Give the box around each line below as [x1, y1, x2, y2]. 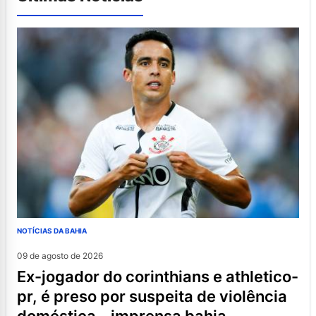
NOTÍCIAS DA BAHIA [17, 226, 87, 236]
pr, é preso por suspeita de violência [17, 287, 287, 306]
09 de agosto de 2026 [17, 250, 103, 262]
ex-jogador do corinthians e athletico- [17, 267, 26, 286]
